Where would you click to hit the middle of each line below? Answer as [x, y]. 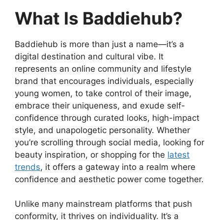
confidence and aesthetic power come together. [109, 179]
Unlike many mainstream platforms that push [103, 204]
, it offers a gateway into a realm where [118, 167]
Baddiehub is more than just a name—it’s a [99, 44]
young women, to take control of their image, [103, 93]
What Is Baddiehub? [99, 18]
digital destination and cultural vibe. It [89, 56]
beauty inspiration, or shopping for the [91, 154]
